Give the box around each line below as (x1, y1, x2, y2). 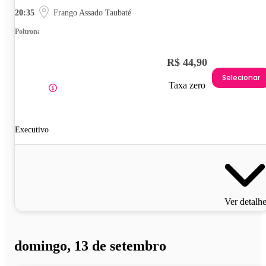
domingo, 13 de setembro (14, 238, 166, 254)
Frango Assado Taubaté (53, 8, 131, 18)
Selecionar (222, 72, 260, 83)
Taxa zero (169, 80, 205, 91)
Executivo (15, 125, 49, 135)
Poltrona (15, 27, 41, 36)
